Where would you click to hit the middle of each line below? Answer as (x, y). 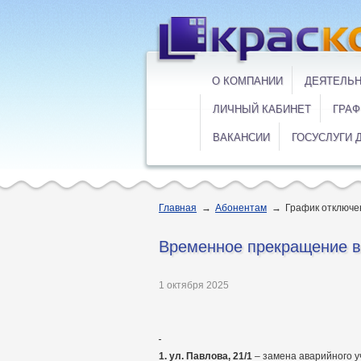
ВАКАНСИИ (241, 137)
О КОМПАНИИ (247, 81)
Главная (178, 208)
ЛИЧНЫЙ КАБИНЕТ (262, 109)
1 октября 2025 (194, 285)
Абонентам (241, 208)
